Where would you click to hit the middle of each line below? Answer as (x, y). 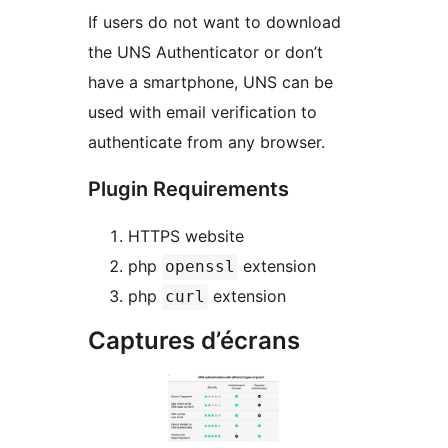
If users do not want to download (214, 22)
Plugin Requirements (188, 189)
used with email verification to (202, 112)
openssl (200, 267)
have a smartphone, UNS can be (210, 82)
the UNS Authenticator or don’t (205, 52)
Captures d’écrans (194, 341)
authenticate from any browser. (206, 142)
